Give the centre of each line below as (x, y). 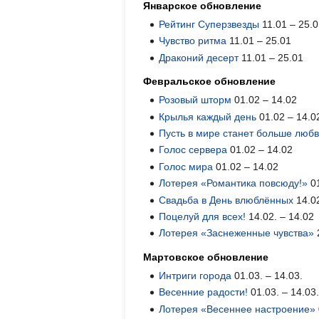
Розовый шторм (195, 100)
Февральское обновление (209, 82)
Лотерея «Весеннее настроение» (237, 309)
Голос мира (186, 166)
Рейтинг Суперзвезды (209, 25)
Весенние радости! (204, 292)
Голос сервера (193, 150)
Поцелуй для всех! (203, 216)
